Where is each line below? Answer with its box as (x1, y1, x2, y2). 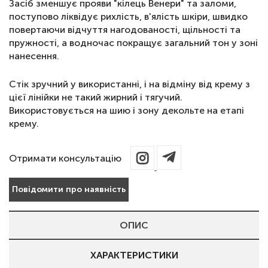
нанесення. (9, 50, 59, 62)
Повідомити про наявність (12, 184, 126, 194)
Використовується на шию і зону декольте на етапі (9, 105, 244, 116)
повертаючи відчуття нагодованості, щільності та (9, 24, 240, 35)
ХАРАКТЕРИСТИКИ (90, 249, 178, 261)
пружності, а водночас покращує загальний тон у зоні (9, 37, 258, 48)
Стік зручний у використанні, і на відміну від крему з (9, 78, 250, 90)
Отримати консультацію (9, 153, 121, 164)
